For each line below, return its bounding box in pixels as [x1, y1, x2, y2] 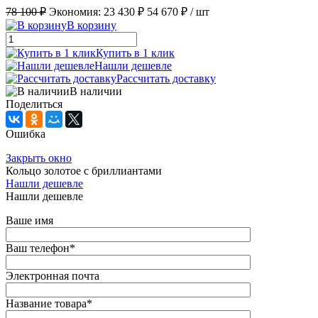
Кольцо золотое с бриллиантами [6, 165, 162, 177]
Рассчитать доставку [116, 72, 216, 85]
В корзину [67, 19, 116, 32]
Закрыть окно [6, 152, 72, 165]
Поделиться [6, 98, 62, 111]
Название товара [6, 297, 87, 310]
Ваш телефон [6, 242, 70, 255]
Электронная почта [6, 270, 99, 283]
